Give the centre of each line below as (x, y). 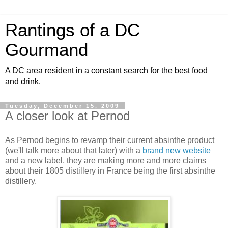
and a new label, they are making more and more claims (106, 160)
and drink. (23, 82)
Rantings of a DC (73, 30)
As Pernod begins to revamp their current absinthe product (110, 140)
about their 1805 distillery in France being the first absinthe (110, 170)
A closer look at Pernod (67, 116)
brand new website (177, 150)
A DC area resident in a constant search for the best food (106, 70)
